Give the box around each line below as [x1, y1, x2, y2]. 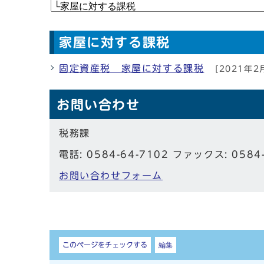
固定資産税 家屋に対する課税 [59, 64, 204, 74]
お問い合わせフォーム [59, 171, 163, 181]
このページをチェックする [62, 241, 147, 249]
